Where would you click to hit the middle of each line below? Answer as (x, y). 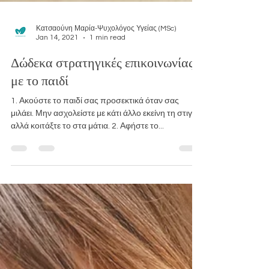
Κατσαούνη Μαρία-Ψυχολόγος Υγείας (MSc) (106, 46)
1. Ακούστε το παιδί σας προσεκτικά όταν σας (95, 119)
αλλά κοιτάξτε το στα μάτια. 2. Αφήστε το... (87, 144)
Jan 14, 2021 (57, 56)
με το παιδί (40, 98)
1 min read (107, 56)
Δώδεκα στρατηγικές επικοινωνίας (102, 80)
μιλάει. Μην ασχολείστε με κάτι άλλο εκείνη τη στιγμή (106, 131)
